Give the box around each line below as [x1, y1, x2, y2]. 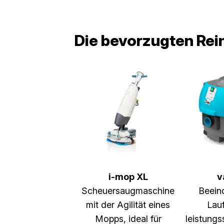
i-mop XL [108, 171, 148, 182]
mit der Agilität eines [86, 199, 170, 210]
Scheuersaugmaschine [81, 185, 174, 196]
